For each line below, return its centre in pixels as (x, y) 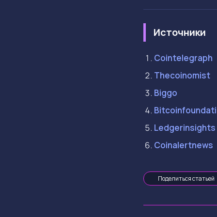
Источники (180, 32)
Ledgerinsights (185, 127)
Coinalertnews (183, 145)
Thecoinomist (182, 75)
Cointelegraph (183, 58)
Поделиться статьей (186, 178)
